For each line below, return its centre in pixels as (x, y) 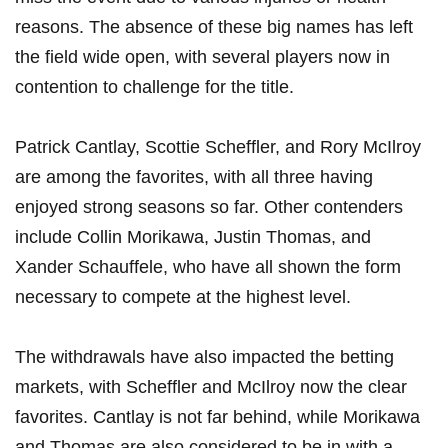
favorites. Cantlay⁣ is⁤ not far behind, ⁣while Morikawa (217, 417)
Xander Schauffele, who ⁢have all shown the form (208, 267)
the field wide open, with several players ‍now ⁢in (202, 57)
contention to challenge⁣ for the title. (154, 87)
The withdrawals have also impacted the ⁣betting (204, 357)
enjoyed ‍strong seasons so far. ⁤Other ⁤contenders (209, 207)
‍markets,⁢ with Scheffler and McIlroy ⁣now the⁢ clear (211, 387)
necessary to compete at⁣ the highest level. (183, 297)
